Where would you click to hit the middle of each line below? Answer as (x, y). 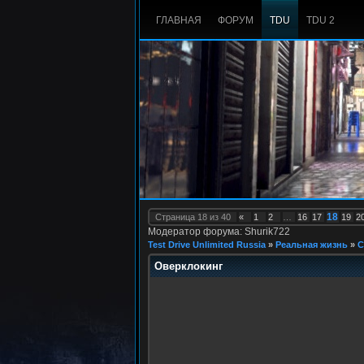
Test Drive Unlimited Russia (207, 245)
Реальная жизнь (312, 245)
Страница (176, 217)
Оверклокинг (188, 266)
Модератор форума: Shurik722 (219, 232)
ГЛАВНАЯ (179, 20)
